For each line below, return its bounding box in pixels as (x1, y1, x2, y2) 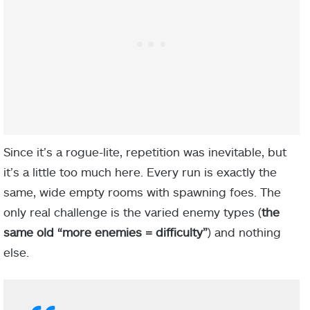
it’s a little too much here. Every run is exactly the (3, 165, 277, 179)
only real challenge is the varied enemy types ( (3, 205, 262, 219)
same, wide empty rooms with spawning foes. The (3, 185, 281, 199)
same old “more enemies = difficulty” (3, 225, 208, 239)
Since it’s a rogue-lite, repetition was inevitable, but (3, 145, 286, 159)
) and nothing (208, 225, 281, 239)
